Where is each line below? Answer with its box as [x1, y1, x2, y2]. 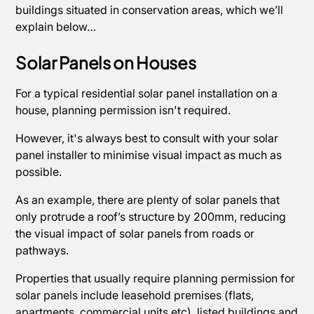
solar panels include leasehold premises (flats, [15, 288, 254, 302]
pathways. [15, 243, 72, 257]
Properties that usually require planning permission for [15, 271, 296, 285]
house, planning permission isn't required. [15, 103, 231, 117]
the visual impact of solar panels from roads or [15, 226, 255, 240]
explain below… [15, 20, 97, 34]
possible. [15, 165, 65, 179]
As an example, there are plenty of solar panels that [15, 193, 280, 207]
